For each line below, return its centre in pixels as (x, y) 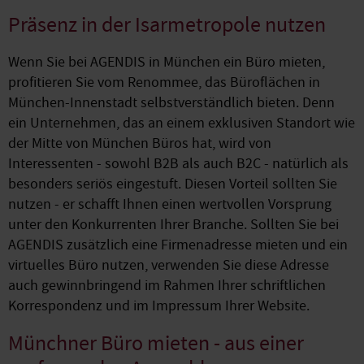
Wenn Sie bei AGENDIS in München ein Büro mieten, (167, 62)
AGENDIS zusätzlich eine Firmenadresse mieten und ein (178, 245)
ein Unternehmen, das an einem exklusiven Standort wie (182, 123)
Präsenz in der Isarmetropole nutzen (167, 25)
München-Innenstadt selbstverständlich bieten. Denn (171, 103)
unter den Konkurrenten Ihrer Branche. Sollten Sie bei (173, 225)
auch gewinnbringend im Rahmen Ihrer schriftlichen (167, 286)
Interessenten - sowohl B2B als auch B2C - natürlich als (178, 164)
